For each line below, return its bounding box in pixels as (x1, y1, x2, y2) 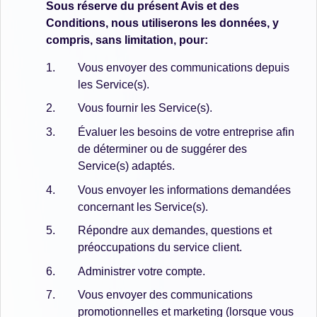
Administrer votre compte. (78, 265, 205, 277)
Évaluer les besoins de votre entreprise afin (78, 125, 294, 138)
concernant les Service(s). (78, 200, 208, 213)
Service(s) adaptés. (78, 159, 175, 172)
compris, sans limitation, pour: (46, 33, 208, 46)
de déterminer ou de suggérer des (78, 142, 247, 155)
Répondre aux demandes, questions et (78, 224, 272, 237)
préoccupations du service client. (78, 241, 242, 254)
